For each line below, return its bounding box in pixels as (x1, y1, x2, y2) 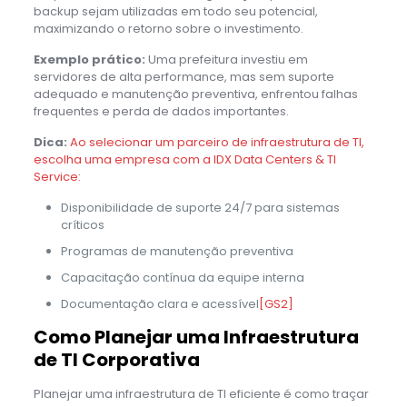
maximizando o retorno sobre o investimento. (33, 19, 303, 37)
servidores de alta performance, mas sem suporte (33, 67, 334, 85)
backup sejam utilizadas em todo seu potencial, (33, 2, 318, 20)
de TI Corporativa (33, 346, 200, 372)
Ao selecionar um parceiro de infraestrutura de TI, (69, 133, 364, 151)
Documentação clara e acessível (60, 294, 259, 313)
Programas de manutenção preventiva (60, 242, 293, 260)
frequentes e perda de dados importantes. (33, 102, 289, 120)
